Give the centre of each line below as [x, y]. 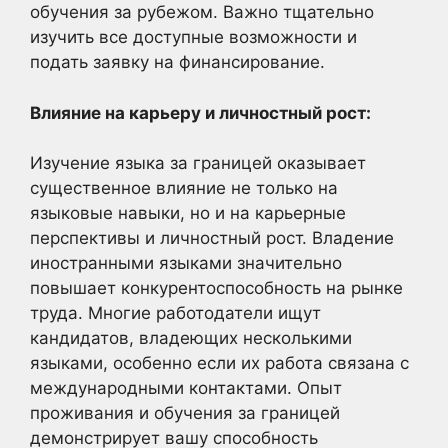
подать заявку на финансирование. [177, 62]
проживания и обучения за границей [185, 413]
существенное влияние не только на [184, 188]
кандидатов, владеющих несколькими [191, 338]
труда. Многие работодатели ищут [175, 313]
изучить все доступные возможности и [193, 37]
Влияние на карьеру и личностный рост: [200, 112]
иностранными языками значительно [186, 263]
